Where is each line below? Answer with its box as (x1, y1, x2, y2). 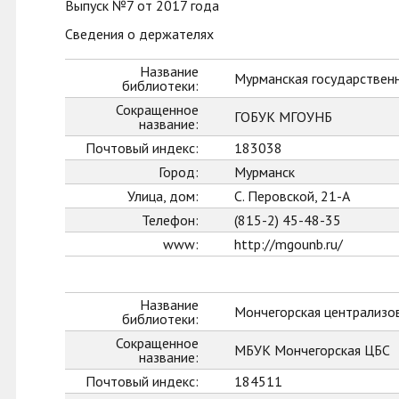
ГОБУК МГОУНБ (234, 108, 332, 126)
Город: (159, 163, 199, 181)
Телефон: (142, 211, 199, 229)
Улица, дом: (127, 187, 199, 205)
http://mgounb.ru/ (234, 235, 343, 253)
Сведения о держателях (65, 25, 214, 43)
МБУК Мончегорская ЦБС (234, 341, 390, 359)
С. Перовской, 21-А (234, 187, 350, 205)
